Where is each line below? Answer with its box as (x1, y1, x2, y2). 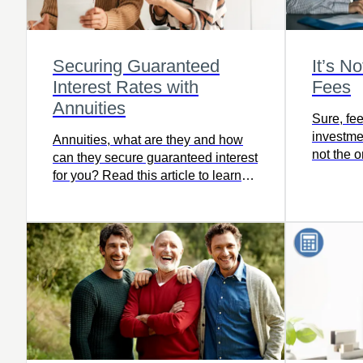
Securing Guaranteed (53, 55, 220, 76)
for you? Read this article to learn (53, 168, 241, 182)
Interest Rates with (53, 76, 199, 97)
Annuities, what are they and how (53, 132, 243, 147)
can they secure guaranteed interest (53, 150, 258, 164)
